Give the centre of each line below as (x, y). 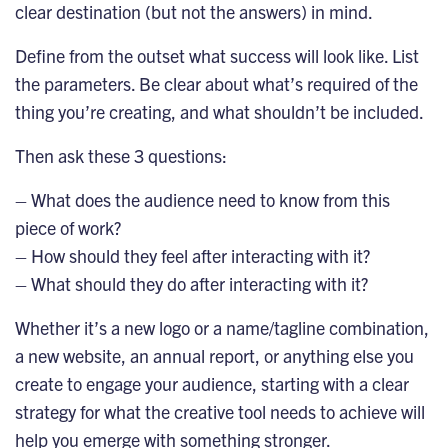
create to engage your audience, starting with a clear (212, 383)
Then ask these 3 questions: (121, 155)
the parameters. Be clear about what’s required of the (216, 83)
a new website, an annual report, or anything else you (214, 355)
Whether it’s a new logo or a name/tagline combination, (222, 327)
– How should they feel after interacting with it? (192, 255)
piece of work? (68, 227)
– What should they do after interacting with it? (191, 283)
